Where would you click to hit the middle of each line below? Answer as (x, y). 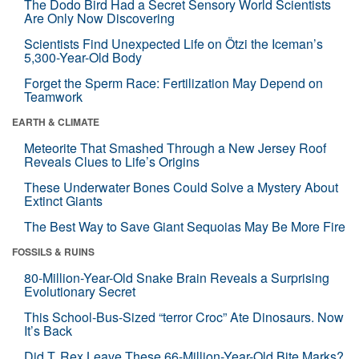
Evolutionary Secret (80, 291)
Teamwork (53, 96)
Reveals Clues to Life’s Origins (112, 161)
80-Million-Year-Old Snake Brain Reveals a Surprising (177, 277)
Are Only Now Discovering (99, 18)
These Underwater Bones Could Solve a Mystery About (181, 187)
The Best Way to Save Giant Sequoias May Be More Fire (185, 226)
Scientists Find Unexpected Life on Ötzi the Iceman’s (173, 43)
